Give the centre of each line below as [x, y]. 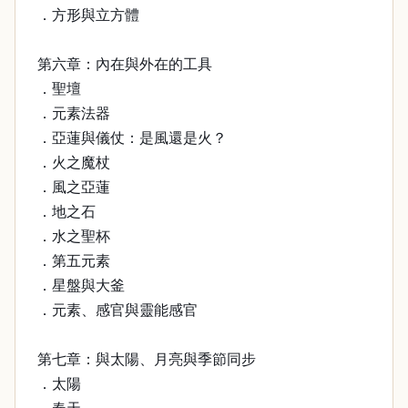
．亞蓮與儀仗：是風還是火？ [132, 138]
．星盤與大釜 [81, 286]
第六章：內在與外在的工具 [125, 64]
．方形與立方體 [88, 15]
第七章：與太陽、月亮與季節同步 [147, 359]
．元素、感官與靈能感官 [117, 310]
